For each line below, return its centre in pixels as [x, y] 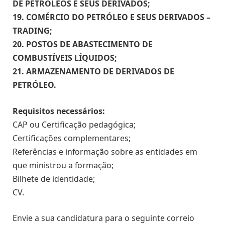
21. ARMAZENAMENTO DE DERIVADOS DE [93, 72]
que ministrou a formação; [63, 165]
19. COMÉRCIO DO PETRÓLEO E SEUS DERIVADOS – [111, 17]
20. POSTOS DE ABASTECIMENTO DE [83, 44]
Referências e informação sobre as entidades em [105, 151]
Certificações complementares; [72, 138]
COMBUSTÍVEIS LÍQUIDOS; [65, 58]
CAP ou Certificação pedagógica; [74, 124]
